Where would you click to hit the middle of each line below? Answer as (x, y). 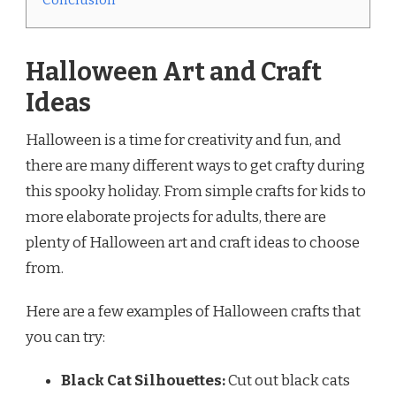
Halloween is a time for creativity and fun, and (183, 140)
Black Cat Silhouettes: (143, 380)
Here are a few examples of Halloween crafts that (193, 311)
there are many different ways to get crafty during (195, 165)
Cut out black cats (288, 380)
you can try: (65, 337)
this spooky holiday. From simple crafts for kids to (196, 191)
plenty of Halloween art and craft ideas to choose (193, 242)
